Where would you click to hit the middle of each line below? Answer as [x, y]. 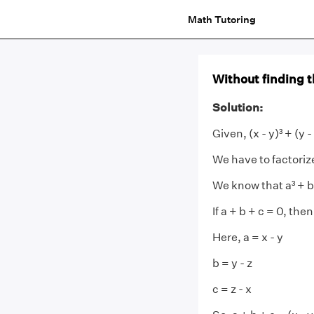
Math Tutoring [221, 19]
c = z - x [232, 289]
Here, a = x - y [247, 237]
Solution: [237, 108]
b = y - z [232, 263]
